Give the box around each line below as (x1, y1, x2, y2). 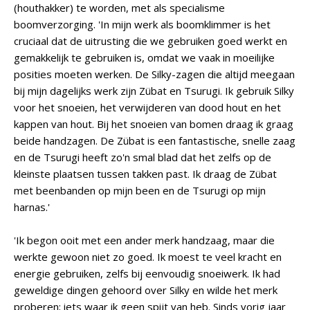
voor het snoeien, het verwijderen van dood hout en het (14, 100, 281, 114)
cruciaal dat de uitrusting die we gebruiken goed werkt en (14, 34, 287, 48)
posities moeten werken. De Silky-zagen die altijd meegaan (14, 67, 295, 81)
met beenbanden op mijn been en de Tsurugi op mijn (14, 183, 266, 197)
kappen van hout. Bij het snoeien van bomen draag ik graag (14, 117, 293, 131)
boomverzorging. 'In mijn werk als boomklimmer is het (14, 17, 271, 31)
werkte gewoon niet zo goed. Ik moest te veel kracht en (14, 250, 282, 264)
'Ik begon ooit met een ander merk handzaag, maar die (14, 233, 275, 247)
